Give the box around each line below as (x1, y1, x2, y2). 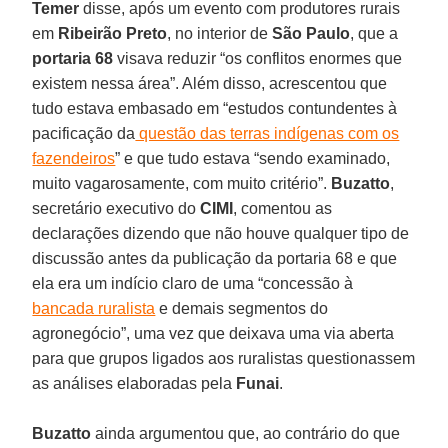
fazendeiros (32, 149, 116, 167)
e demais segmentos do (155, 299, 329, 317)
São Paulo (272, 24, 351, 42)
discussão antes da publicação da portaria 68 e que (32, 249, 398, 267)
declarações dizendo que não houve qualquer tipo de (32, 224, 410, 242)
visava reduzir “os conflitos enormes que (113, 49, 403, 67)
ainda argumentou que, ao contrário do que (91, 424, 401, 442)
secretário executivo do (32, 199, 201, 217)
